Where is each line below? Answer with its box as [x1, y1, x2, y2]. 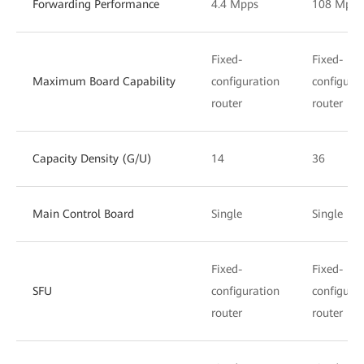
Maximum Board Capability [32, 74, 175, 88]
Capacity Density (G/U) [32, 151, 152, 165]
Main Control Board [32, 206, 134, 220]
